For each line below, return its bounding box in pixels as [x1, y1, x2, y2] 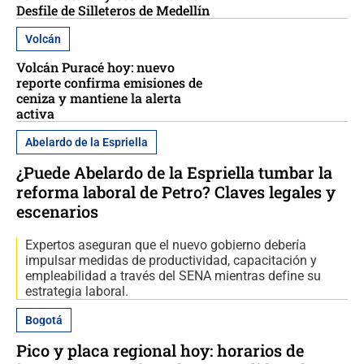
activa [16, 104, 54, 122]
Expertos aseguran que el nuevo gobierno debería [25, 236, 306, 253]
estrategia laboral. [25, 283, 128, 299]
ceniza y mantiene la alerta [16, 89, 181, 106]
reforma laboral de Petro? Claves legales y [16, 180, 336, 202]
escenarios [16, 200, 98, 222]
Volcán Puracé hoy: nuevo [16, 58, 175, 76]
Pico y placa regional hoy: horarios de [16, 339, 304, 361]
